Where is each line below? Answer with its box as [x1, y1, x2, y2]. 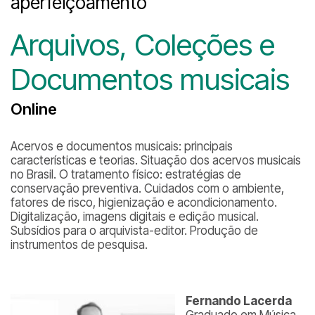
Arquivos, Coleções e [11, 27, 275, 63]
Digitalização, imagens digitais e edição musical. [11, 210, 259, 224]
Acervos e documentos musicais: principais [11, 139, 233, 153]
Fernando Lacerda [186, 294, 292, 308]
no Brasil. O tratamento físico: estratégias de [11, 167, 241, 181]
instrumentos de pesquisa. [11, 238, 148, 252]
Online [11, 100, 57, 118]
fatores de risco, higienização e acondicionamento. [11, 195, 277, 210]
